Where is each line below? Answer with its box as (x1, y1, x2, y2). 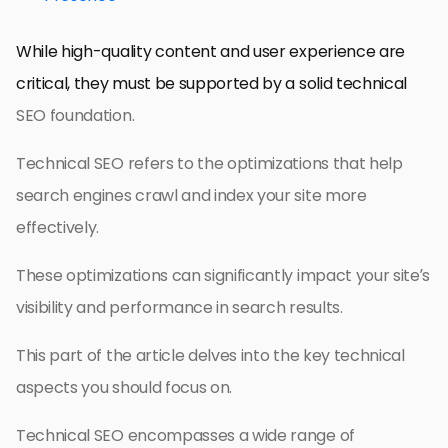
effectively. (16, 216, 100, 240)
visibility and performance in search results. (16, 296, 343, 320)
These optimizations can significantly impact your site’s (16, 264, 431, 288)
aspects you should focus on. (16, 376, 233, 400)
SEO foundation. (16, 104, 135, 128)
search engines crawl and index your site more (16, 184, 367, 208)
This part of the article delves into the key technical (16, 344, 405, 368)
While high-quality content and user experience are (16, 40, 405, 64)
